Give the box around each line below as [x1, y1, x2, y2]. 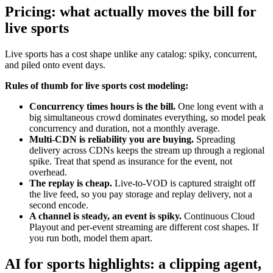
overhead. [29, 166, 67, 177]
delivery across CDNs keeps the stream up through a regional [29, 144, 264, 155]
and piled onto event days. [5, 59, 105, 70]
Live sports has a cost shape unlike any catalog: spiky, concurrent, [5, 48, 257, 59]
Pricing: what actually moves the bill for [5, 3, 257, 19]
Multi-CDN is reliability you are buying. [29, 133, 194, 144]
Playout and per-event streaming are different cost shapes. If [29, 221, 258, 232]
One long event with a [175, 101, 263, 112]
